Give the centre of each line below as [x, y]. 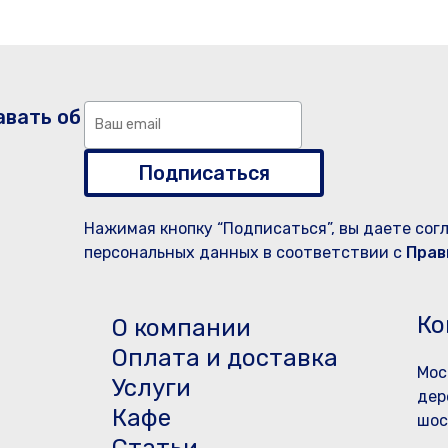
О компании [181, 328]
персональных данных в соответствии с [245, 252]
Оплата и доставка [225, 358]
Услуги [151, 388]
